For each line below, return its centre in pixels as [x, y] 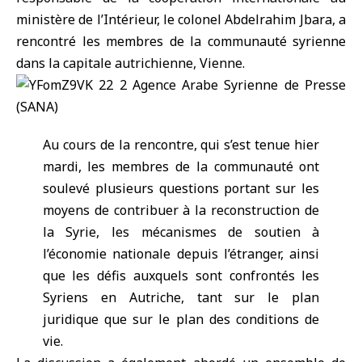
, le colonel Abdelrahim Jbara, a [251, 19]
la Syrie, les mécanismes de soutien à [181, 232]
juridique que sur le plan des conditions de [181, 319]
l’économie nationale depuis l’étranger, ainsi [181, 254]
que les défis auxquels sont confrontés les [181, 276]
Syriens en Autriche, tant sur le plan [181, 297]
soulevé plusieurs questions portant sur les [181, 188]
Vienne [221, 63]
